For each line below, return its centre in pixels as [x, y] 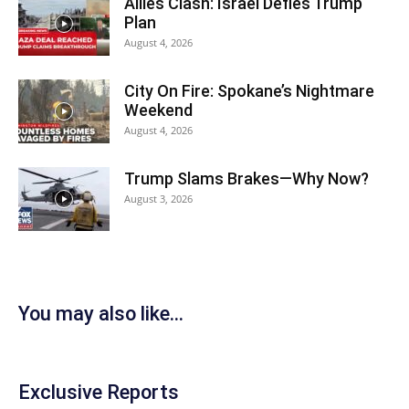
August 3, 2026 [158, 198]
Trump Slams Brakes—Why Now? [246, 178]
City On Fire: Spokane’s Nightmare [249, 90]
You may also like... [101, 313]
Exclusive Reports [99, 392]
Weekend [158, 110]
